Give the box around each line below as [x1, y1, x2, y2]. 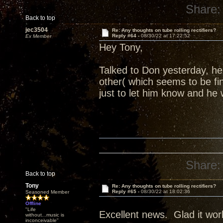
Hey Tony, [99, 42, 143, 53]
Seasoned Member [25, 189, 69, 195]
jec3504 [25, 26, 48, 33]
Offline [25, 201, 41, 206]
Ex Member [25, 33, 51, 39]
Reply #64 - [111, 33, 141, 38]
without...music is [25, 212, 64, 218]
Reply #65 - [111, 189, 141, 194]
